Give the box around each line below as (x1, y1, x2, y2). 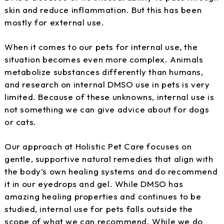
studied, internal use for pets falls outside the (4, 203, 193, 214)
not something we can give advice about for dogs (4, 103, 209, 114)
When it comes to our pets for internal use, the (4, 41, 198, 52)
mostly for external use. (4, 16, 107, 27)
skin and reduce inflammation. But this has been (4, 4, 202, 15)
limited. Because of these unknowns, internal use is (4, 91, 214, 102)
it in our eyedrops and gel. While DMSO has (4, 178, 185, 189)
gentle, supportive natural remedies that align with (4, 153, 213, 164)
